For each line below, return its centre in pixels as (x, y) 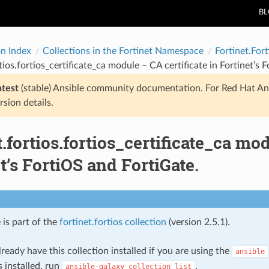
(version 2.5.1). (198, 222)
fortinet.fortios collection (113, 222)
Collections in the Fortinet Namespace (123, 51)
